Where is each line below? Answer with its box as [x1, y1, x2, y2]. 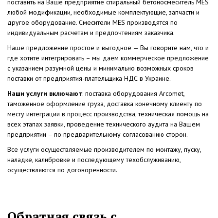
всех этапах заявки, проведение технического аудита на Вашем [7, 120, 200, 129]
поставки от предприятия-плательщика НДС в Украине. [7, 74, 171, 83]
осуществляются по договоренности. [7, 165, 117, 175]
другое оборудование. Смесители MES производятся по [7, 18, 178, 27]
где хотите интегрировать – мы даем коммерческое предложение [7, 54, 209, 63]
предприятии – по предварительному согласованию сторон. [7, 130, 188, 139]
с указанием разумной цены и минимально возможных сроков [7, 64, 194, 73]
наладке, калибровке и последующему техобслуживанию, [7, 155, 181, 164]
